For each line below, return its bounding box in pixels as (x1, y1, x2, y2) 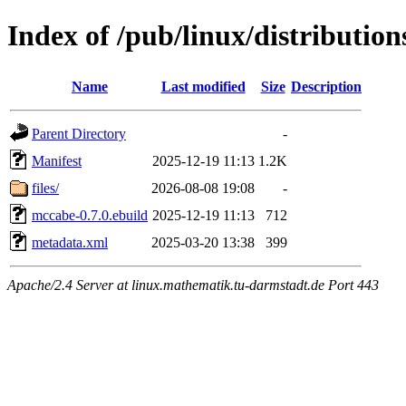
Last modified (160, 78, 246, 94)
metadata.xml (32, 234, 108, 250)
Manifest (32, 152, 82, 169)
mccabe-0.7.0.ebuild (32, 207, 148, 223)
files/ (32, 179, 59, 196)
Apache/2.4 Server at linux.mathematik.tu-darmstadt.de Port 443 (7, 276, 379, 293)
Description (291, 78, 362, 94)
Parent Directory (32, 125, 126, 141)
